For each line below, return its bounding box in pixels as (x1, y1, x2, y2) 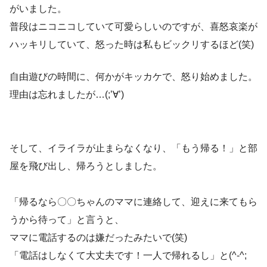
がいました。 (10, 4, 67, 14)
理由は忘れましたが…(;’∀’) (10, 89, 124, 100)
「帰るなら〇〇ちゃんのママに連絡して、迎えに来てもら (10, 197, 257, 207)
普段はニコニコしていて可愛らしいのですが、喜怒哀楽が (10, 21, 257, 32)
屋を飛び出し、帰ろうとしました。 (10, 161, 162, 172)
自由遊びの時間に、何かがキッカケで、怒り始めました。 (10, 72, 257, 82)
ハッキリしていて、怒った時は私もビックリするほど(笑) (10, 39, 254, 50)
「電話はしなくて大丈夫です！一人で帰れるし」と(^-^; (10, 250, 247, 261)
